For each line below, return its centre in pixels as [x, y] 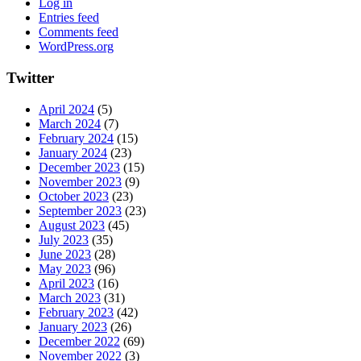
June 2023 [65, 254]
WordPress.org [76, 47]
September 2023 [80, 210]
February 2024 [76, 138]
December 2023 [79, 167]
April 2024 [66, 109]
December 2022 [79, 341]
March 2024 [70, 123]
